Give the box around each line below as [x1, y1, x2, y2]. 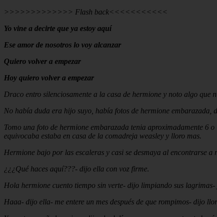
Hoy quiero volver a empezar [4, 73, 94, 82]
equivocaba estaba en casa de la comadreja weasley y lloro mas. [4, 131, 201, 140]
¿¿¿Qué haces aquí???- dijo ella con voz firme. [4, 164, 149, 173]
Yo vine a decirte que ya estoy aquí [4, 24, 111, 32]
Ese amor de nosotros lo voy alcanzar [4, 40, 121, 49]
